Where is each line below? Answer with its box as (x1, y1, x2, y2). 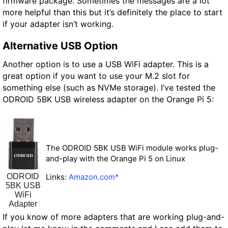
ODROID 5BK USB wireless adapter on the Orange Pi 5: (3, 94, 214, 105)
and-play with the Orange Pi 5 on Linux (46, 153, 185, 163)
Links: (46, 172, 69, 182)
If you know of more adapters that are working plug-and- (3, 211, 224, 222)
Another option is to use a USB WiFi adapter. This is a (3, 59, 209, 70)
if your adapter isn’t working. (3, 19, 113, 30)
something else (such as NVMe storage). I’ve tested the (3, 82, 215, 93)
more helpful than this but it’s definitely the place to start (3, 7, 222, 18)
